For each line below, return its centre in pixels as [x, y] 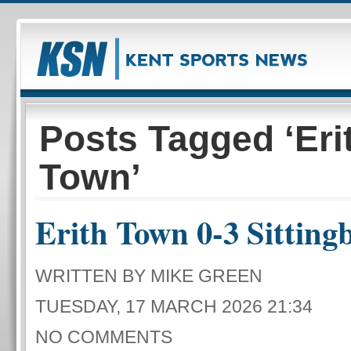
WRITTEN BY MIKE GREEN [149, 276]
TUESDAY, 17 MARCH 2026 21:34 [174, 306]
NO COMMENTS [104, 337]
